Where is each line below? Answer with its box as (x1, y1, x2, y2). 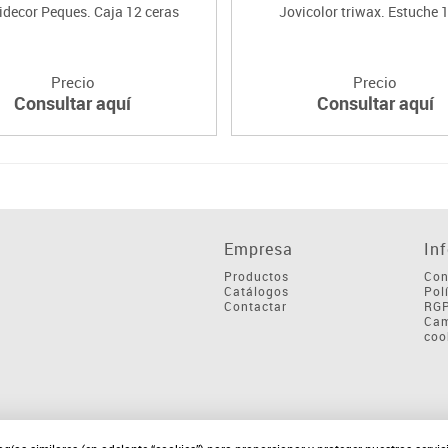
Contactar (224, 297, 287, 314)
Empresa (224, 237, 293, 260)
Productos (224, 267, 289, 284)
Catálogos (224, 282, 289, 299)
